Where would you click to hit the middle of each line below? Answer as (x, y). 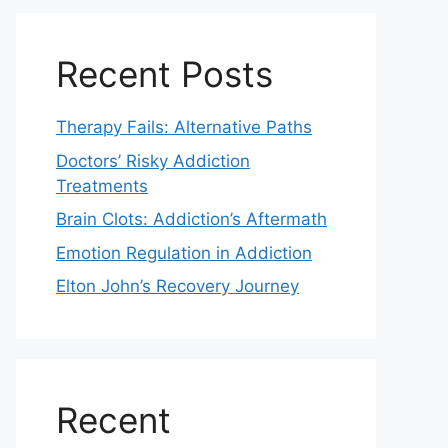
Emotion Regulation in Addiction (184, 252)
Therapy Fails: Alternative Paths (184, 127)
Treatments (102, 185)
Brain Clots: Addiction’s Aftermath (191, 219)
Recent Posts (164, 74)
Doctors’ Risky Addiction (153, 160)
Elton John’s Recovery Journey (177, 286)
